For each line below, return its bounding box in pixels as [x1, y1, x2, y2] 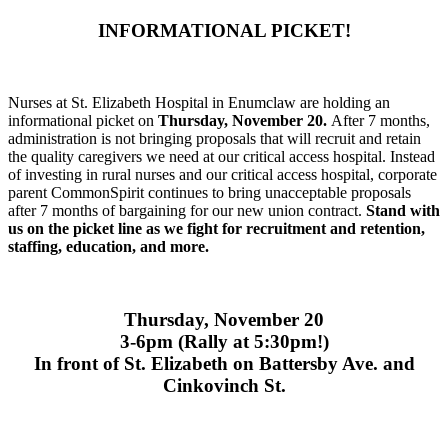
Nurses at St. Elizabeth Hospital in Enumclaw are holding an [8, 94, 390, 112]
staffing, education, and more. [8, 238, 213, 256]
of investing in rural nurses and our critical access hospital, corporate [8, 166, 437, 184]
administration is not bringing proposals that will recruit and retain [8, 130, 421, 148]
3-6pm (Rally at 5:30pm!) [119, 330, 329, 352]
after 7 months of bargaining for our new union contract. [8, 202, 366, 220]
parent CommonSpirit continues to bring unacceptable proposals [8, 184, 411, 202]
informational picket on [8, 112, 158, 130]
